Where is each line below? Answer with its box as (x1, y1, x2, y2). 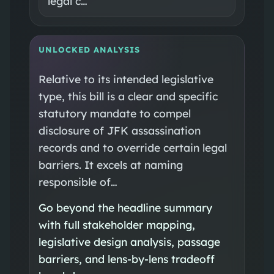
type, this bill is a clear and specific (38, 89, 218, 103)
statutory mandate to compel (38, 106, 191, 120)
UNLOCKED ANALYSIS (38, 44, 140, 54)
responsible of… (38, 174, 117, 188)
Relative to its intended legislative (38, 72, 213, 86)
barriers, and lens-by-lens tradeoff (38, 251, 215, 265)
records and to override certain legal (38, 140, 227, 154)
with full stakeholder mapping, (38, 217, 195, 231)
